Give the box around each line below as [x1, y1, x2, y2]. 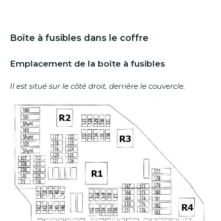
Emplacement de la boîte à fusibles [10, 59, 165, 69]
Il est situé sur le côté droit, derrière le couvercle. [10, 81, 185, 91]
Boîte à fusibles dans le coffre [10, 32, 148, 43]
